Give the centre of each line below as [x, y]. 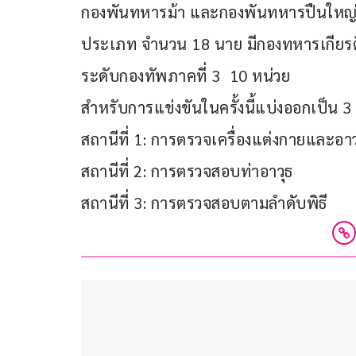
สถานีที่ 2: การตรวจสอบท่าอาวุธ [187, 170]
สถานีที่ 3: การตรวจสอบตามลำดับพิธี [204, 202]
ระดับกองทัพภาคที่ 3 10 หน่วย [186, 75]
